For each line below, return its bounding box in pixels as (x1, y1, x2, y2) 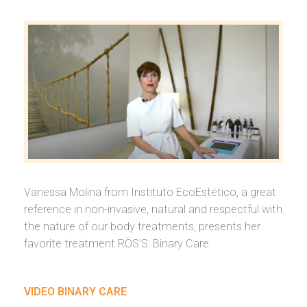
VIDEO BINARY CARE (24, 284, 127, 298)
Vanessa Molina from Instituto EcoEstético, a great (24, 185, 276, 199)
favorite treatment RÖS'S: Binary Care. (24, 236, 212, 250)
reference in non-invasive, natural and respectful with (24, 202, 282, 216)
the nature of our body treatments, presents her (24, 219, 260, 233)
